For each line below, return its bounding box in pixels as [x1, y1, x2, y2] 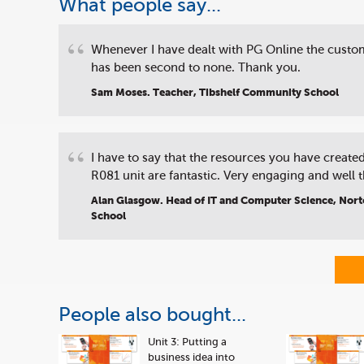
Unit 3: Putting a [148, 336, 227, 348]
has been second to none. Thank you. [91, 61, 304, 74]
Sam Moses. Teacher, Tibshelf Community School [91, 86, 339, 98]
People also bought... [58, 304, 246, 325]
